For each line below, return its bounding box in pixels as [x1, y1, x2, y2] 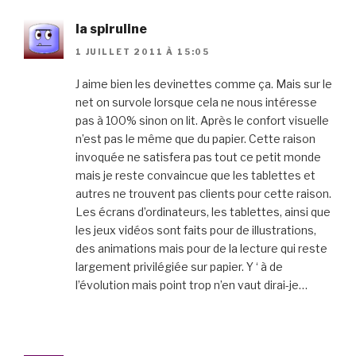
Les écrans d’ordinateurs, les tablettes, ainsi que [75, 204, 331, 219]
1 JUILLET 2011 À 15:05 [75, 46, 210, 56]
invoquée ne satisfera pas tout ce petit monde [75, 149, 321, 164]
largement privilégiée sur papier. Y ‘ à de [75, 259, 283, 273]
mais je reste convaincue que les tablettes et [75, 168, 315, 182]
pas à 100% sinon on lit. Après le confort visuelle [75, 113, 329, 127]
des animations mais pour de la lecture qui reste [75, 241, 327, 255]
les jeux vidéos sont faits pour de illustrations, [75, 222, 316, 237]
